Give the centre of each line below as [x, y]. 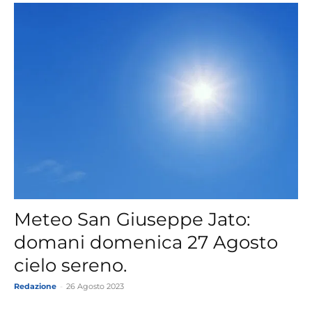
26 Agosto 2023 [95, 287]
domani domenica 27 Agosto [146, 243]
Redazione [35, 287]
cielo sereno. [71, 266]
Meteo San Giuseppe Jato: [132, 220]
